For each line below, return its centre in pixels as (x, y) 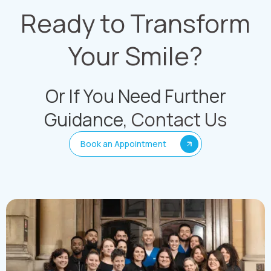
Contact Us (179, 119)
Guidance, (88, 119)
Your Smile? (135, 56)
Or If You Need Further (135, 96)
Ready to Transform (135, 23)
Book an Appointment (123, 144)
